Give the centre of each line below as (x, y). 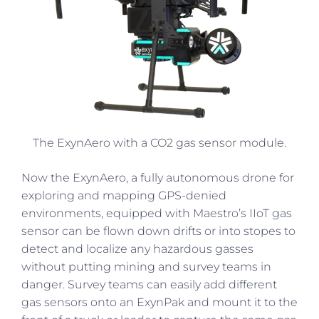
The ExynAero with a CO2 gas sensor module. (159, 142)
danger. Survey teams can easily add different (149, 284)
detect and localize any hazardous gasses (137, 249)
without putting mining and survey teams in (146, 266)
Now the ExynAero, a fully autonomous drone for (158, 177)
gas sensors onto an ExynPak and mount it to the (159, 302)
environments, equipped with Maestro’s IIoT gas (157, 213)
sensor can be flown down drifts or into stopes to (158, 231)
